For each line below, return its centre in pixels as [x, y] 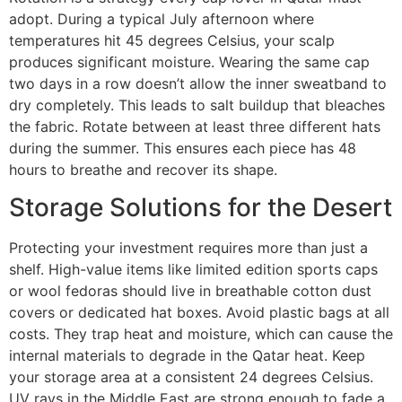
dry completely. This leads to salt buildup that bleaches [197, 105]
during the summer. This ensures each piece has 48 [183, 148]
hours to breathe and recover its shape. [143, 170]
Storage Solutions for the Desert [201, 208]
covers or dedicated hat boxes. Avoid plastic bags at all [199, 313]
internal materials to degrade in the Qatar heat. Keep [187, 356]
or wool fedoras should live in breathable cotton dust [190, 291]
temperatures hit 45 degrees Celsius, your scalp [172, 40]
